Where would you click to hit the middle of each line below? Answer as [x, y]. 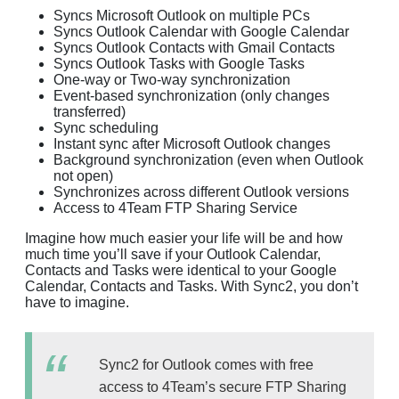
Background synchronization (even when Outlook [208, 159]
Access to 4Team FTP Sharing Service [175, 208]
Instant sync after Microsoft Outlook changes [192, 143]
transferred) [90, 111]
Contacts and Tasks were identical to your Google [181, 270]
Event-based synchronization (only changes [191, 95]
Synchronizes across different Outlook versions [201, 191]
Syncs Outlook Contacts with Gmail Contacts [194, 47]
